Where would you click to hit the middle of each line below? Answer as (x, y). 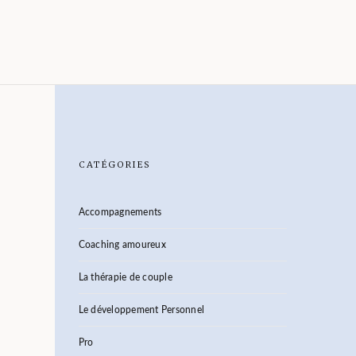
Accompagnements (120, 212)
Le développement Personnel (141, 310)
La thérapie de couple (125, 277)
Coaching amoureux (122, 245)
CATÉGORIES (114, 164)
